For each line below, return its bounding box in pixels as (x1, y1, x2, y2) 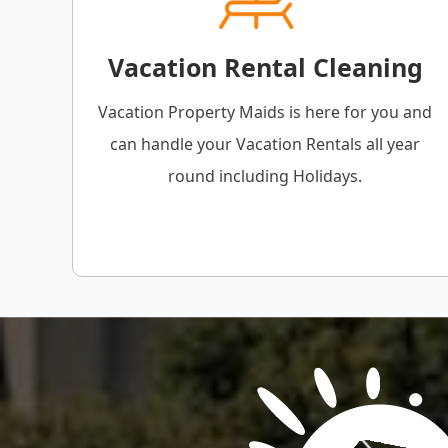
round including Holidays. (168, 165, 363, 188)
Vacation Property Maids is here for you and (98, 101, 433, 124)
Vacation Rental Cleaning (107, 50, 423, 85)
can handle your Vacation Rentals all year (110, 133, 421, 156)
